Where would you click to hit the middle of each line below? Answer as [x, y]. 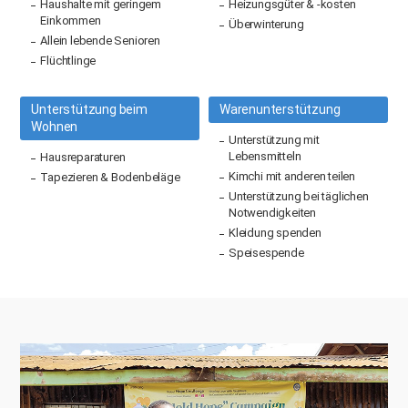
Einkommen [71, 20]
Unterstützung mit [274, 139]
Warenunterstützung [280, 109]
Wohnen [55, 126]
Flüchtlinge [68, 60]
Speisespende [266, 252]
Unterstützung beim [89, 109]
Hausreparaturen [83, 157]
